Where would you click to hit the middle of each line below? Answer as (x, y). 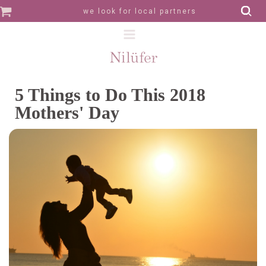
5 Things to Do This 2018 (110, 94)
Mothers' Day (67, 112)
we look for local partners (140, 11)
